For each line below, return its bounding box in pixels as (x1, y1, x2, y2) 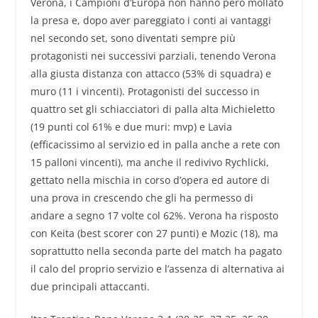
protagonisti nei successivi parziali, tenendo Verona (30, 49, 276, 63)
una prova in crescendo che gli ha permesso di (30, 191, 253, 205)
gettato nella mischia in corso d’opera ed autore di (30, 173, 270, 187)
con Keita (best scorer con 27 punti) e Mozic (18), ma (30, 226, 278, 241)
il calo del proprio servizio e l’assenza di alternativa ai (30, 262, 285, 276)
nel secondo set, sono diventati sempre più (30, 31, 236, 45)
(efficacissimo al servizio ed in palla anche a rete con (30, 138, 280, 152)
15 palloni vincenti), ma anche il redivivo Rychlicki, (30, 155, 269, 170)
